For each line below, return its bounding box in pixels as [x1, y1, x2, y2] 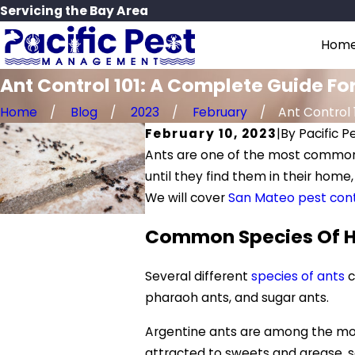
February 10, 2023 [144, 124, 277, 142]
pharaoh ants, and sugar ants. [144, 289, 329, 306]
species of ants [250, 268, 345, 284]
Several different [144, 268, 251, 284]
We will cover [144, 189, 228, 206]
